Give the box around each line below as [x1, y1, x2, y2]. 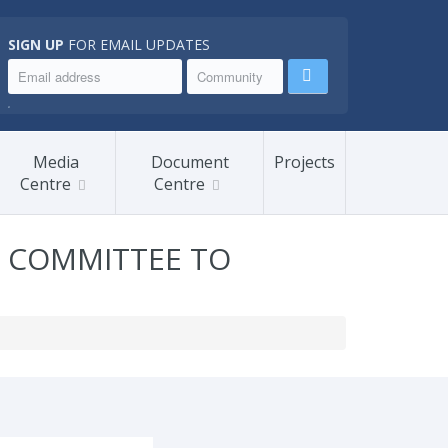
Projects [274, 151, 335, 173]
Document [150, 151, 229, 173]
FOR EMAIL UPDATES [63, 35, 210, 54]
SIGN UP [7, 35, 64, 54]
